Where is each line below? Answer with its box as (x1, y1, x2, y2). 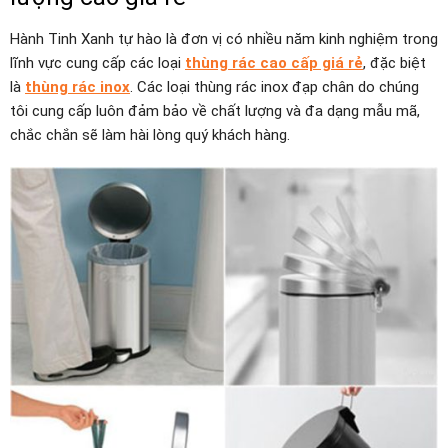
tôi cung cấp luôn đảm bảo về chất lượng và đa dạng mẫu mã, (10, 102, 420, 121)
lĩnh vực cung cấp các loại (10, 54, 185, 73)
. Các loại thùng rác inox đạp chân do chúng (130, 78, 419, 97)
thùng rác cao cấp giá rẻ (185, 54, 363, 73)
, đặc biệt (363, 54, 426, 73)
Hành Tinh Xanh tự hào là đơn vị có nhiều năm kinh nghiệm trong (10, 30, 438, 49)
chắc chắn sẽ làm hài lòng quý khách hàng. (10, 126, 290, 145)
